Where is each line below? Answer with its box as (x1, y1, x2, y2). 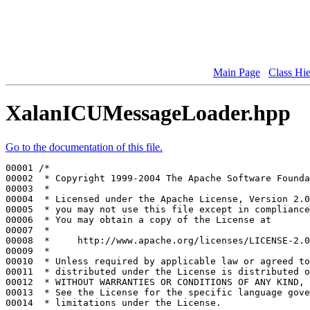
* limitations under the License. (39, 297, 221, 308)
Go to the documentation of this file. (6, 140, 163, 153)
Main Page (213, 66, 260, 78)
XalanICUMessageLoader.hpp (6, 100, 291, 126)
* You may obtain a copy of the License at (39, 214, 271, 225)
